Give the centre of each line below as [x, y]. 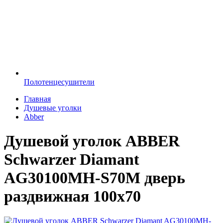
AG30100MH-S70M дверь [95, 178]
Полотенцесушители [59, 82]
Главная [37, 99]
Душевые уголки [53, 108]
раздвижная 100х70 [72, 196]
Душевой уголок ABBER [92, 141]
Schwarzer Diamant [72, 160]
